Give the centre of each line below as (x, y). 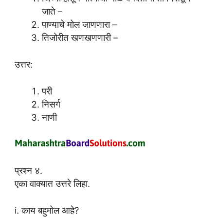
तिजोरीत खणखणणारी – (80, 37)
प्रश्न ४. (28, 170)
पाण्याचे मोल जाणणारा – (79, 24)
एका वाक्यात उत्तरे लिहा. (52, 183)
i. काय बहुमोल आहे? (47, 210)
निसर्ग (51, 104)
